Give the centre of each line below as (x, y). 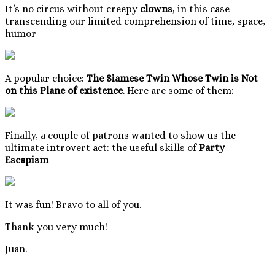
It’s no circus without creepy (72, 9)
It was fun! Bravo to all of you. (74, 204)
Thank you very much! (57, 227)
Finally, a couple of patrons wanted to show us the (120, 135)
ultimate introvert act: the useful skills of (102, 147)
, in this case (201, 9)
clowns (156, 9)
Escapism (27, 160)
